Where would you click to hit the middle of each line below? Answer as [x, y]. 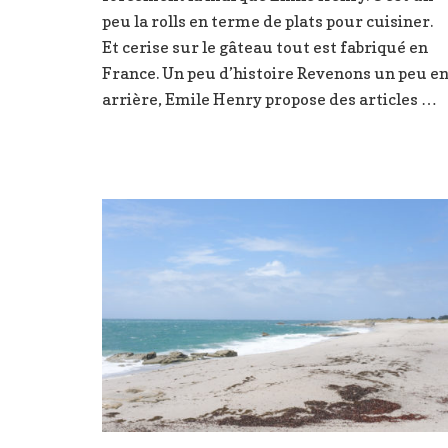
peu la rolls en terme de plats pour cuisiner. [267, 21]
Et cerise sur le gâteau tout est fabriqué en [265, 47]
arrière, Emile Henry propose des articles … [269, 99]
